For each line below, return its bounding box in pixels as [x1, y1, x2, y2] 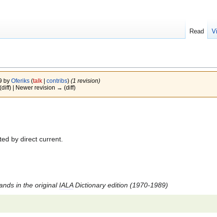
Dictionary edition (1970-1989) [73, 181, 168, 189]
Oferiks [11, 77, 30, 84]
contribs [46, 77, 67, 84]
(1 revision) [70, 77, 100, 84]
